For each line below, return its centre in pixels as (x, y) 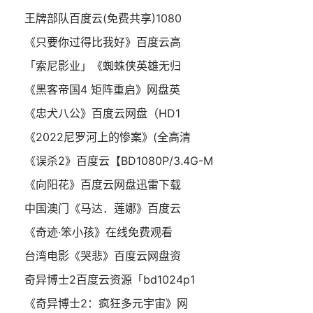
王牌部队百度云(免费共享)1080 (103, 18)
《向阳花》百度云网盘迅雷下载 (103, 184)
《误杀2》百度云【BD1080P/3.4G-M (119, 161)
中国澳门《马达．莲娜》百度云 (103, 208)
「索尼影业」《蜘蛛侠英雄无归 (103, 66)
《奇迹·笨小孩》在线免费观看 (99, 232)
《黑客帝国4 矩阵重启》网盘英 (102, 89)
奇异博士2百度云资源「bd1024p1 (110, 279)
